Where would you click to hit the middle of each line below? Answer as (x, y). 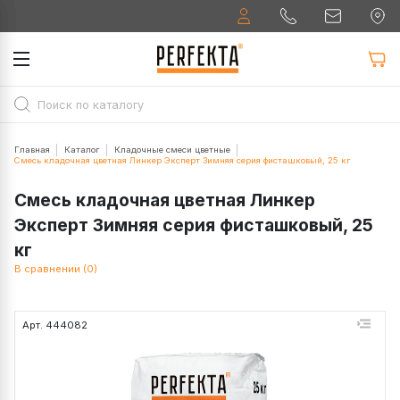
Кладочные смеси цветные (172, 150)
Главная (32, 150)
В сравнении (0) (56, 269)
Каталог (82, 150)
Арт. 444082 (55, 325)
